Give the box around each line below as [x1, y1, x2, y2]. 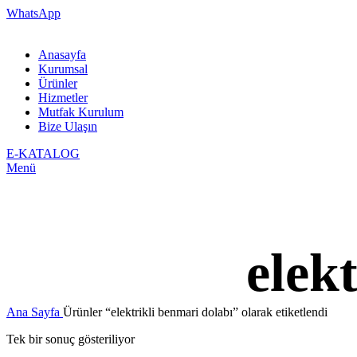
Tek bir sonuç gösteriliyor [6, 331, 135, 346]
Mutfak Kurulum [38, 105, 124, 119]
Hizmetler [38, 91, 88, 104]
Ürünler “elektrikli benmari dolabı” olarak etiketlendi [63, 304, 328, 319]
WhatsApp [6, 6, 61, 20]
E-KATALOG [6, 147, 80, 160]
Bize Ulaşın [38, 120, 97, 133]
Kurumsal [38, 62, 88, 76]
